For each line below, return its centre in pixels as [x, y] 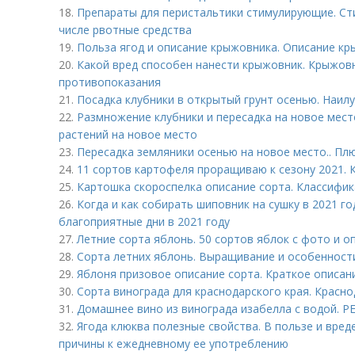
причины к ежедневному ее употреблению [174, 344]
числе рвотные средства [125, 30]
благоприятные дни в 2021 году [144, 221]
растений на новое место [128, 134]
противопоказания [110, 82]
